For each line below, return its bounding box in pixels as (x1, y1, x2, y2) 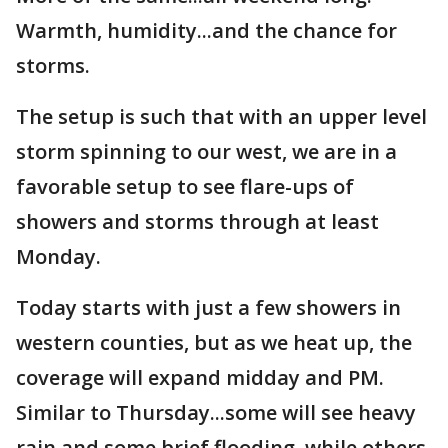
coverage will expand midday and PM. (16, 364, 384, 391)
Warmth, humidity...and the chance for (16, 17, 397, 44)
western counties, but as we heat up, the (16, 329, 412, 356)
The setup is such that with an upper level (16, 103, 427, 130)
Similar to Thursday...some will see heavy (16, 399, 416, 426)
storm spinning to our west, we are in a (16, 138, 397, 165)
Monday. (16, 243, 101, 270)
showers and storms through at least (16, 208, 379, 235)
